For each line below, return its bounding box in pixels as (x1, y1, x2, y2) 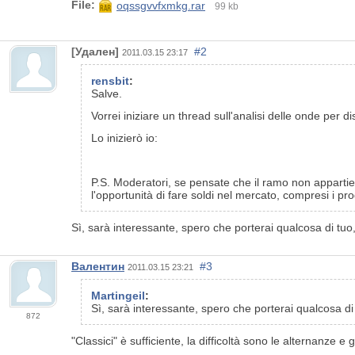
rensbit (91, 74, 129, 87)
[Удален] (71, 44, 119, 58)
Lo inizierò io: (91, 131, 158, 144)
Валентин (71, 259, 124, 273)
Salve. (91, 86, 122, 100)
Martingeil (91, 288, 145, 302)
